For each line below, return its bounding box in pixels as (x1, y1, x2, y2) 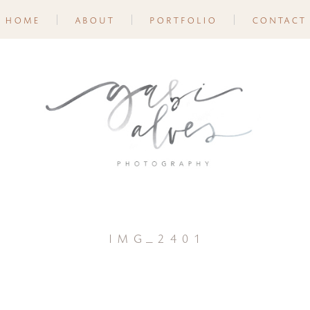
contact (251, 10, 306, 28)
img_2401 (107, 225, 203, 250)
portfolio (149, 10, 217, 28)
